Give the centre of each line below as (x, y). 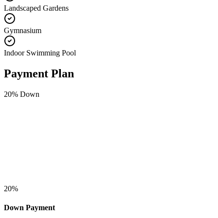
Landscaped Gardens (36, 8)
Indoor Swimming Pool (40, 53)
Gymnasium (23, 31)
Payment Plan (39, 74)
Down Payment (29, 208)
